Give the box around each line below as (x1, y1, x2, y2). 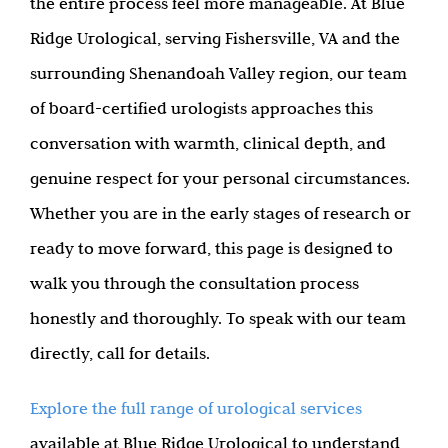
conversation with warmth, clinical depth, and (30, 132, 386, 153)
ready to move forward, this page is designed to (30, 237, 393, 258)
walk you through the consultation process (30, 272, 359, 293)
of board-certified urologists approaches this (30, 97, 373, 118)
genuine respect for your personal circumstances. (30, 167, 410, 188)
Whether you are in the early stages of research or (30, 202, 411, 223)
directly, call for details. (30, 342, 210, 363)
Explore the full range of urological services (30, 397, 362, 418)
